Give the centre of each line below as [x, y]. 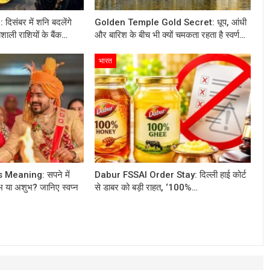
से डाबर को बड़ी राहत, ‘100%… [146, 188]
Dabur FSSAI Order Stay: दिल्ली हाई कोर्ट [170, 175]
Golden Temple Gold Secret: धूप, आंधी [170, 22]
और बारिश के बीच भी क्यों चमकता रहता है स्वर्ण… [170, 35]
